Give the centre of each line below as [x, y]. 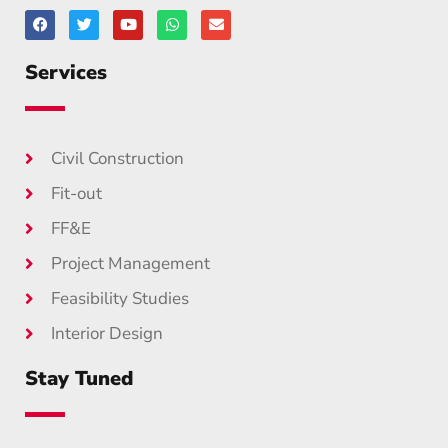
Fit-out [77, 193]
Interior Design [107, 333]
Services [66, 72]
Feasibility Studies [120, 298]
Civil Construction [118, 158]
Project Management [131, 263]
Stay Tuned [79, 378]
